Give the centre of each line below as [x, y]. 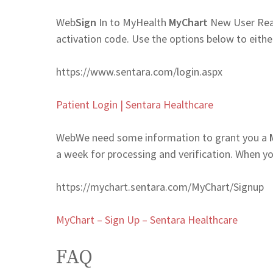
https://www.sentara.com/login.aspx [139, 71]
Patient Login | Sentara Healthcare [135, 104]
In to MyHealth [133, 22]
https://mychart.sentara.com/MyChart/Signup [160, 186]
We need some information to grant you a [172, 137]
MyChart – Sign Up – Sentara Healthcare [147, 219]
